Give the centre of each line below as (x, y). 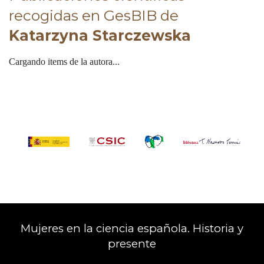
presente (132, 243)
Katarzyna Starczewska (100, 35)
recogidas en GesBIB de (94, 15)
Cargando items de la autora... (64, 61)
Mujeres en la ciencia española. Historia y (132, 228)
